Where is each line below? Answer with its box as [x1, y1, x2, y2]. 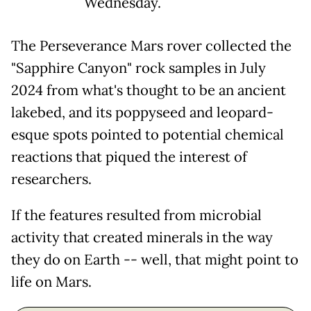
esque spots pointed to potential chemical [11, 126, 284, 144]
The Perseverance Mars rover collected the [11, 37, 292, 56]
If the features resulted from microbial [11, 206, 262, 225]
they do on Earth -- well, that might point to [11, 251, 299, 269]
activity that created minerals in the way [11, 228, 273, 247]
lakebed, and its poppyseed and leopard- [11, 103, 274, 122]
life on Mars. [11, 273, 92, 292]
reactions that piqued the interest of [11, 148, 247, 167]
